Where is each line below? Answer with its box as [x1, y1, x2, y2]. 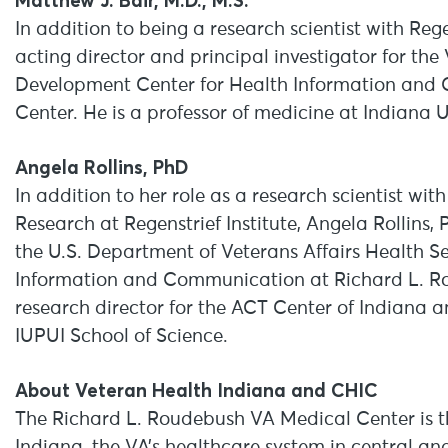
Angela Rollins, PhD [15, 155, 193, 179]
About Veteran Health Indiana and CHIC [15, 378, 378, 402]
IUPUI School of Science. [15, 327, 238, 346]
